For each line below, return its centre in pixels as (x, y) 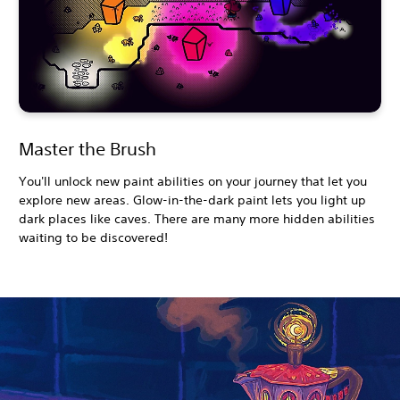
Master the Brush (87, 149)
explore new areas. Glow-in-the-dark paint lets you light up (192, 200)
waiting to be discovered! (93, 238)
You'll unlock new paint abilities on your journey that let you (193, 182)
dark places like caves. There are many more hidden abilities (197, 219)
